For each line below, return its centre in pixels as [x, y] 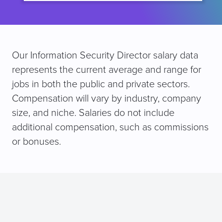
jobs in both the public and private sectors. [101, 84]
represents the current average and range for [107, 70]
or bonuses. [36, 142]
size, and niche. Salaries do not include [93, 113]
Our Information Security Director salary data [105, 56]
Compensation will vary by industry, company [107, 99]
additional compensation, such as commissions [110, 128]
